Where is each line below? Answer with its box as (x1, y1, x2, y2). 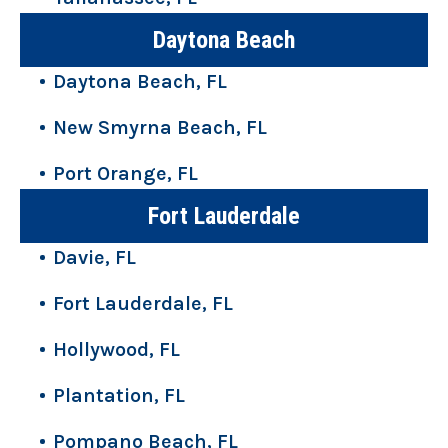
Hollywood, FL (53, 337, 180, 361)
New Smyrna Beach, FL (53, 115, 267, 139)
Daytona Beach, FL (53, 69, 227, 93)
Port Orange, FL (53, 161, 198, 185)
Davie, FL (53, 245, 136, 269)
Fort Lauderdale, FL (53, 291, 233, 315)
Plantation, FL (53, 383, 185, 407)
